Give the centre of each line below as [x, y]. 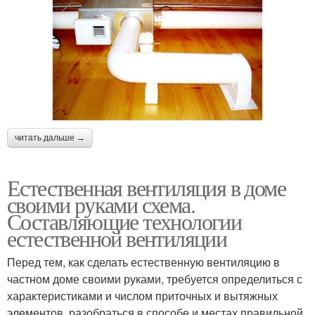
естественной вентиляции [117, 238]
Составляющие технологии [124, 221]
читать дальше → [50, 137]
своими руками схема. [101, 204]
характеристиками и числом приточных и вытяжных [142, 295]
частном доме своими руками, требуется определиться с [155, 278]
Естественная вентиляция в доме [146, 187]
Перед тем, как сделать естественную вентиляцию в [143, 262]
